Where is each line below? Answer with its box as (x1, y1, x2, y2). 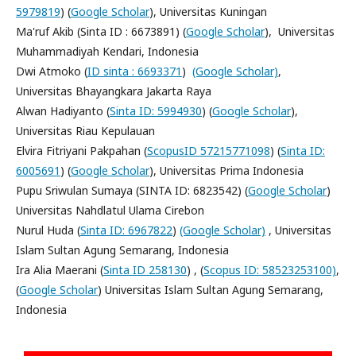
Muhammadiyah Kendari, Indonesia (16, 44, 199, 59)
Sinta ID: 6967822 (80, 222, 172, 238)
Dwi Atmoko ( (16, 64, 87, 79)
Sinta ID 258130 (103, 262, 187, 277)
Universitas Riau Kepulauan (16, 123, 155, 138)
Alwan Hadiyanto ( (16, 103, 110, 118)
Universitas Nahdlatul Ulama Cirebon (16, 203, 204, 218)
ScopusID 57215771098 (147, 143, 270, 158)
